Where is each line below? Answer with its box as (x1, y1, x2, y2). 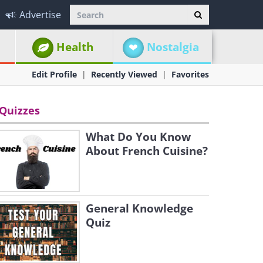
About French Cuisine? (86, 143, 208, 159)
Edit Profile (32, 69, 77, 80)
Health (56, 39, 94, 55)
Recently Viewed (91, 69, 157, 80)
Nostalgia (146, 39, 199, 55)
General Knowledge (86, 201, 193, 216)
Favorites (171, 69, 209, 80)
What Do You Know (86, 129, 191, 144)
